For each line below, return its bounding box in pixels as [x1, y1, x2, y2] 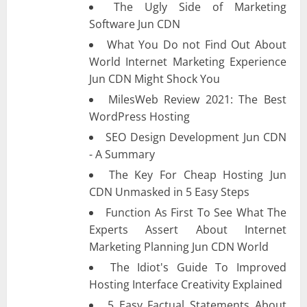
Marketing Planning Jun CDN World [89, 238, 269, 254]
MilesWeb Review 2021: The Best [108, 91, 287, 107]
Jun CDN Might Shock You [89, 71, 220, 86]
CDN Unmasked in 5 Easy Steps [89, 184, 249, 199]
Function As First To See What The [106, 204, 287, 220]
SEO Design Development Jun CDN [106, 129, 287, 145]
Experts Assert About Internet [89, 221, 286, 237]
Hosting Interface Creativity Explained [89, 276, 282, 292]
